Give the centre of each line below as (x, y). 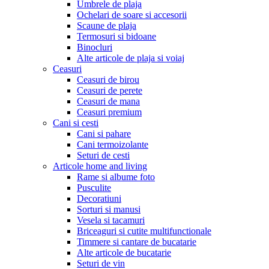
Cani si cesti (76, 122)
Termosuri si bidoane (116, 36)
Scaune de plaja (107, 25)
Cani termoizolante (113, 144)
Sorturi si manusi (109, 209)
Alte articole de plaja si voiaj (131, 58)
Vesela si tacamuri (111, 220)
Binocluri (95, 47)
